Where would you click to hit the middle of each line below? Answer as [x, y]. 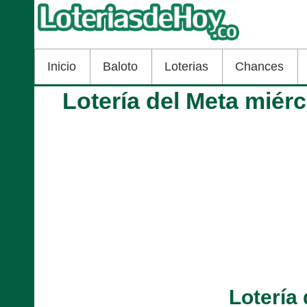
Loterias [186, 66]
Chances [259, 66]
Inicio [62, 66]
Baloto [120, 66]
